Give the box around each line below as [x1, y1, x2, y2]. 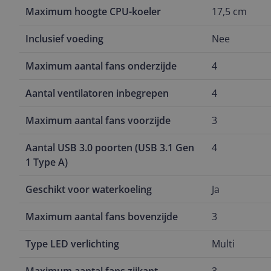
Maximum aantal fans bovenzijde [25, 210, 178, 223]
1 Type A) [25, 155, 68, 169]
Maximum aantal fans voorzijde [25, 114, 171, 127]
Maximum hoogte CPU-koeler [25, 5, 161, 18]
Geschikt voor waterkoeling [25, 183, 152, 196]
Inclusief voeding [25, 32, 103, 45]
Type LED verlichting [25, 237, 119, 250]
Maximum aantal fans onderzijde [25, 59, 177, 73]
